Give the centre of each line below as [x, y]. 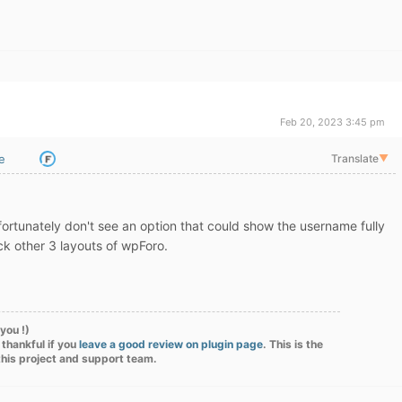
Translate [354, 158]
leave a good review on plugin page [171, 344]
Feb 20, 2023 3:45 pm [333, 122]
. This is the [293, 344]
